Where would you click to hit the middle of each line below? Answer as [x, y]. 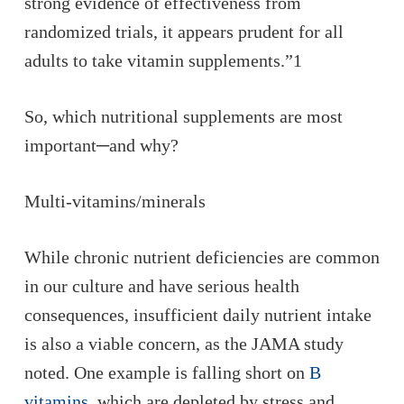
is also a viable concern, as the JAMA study [184, 344]
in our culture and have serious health [161, 286]
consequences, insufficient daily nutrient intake [197, 315]
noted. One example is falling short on [166, 372]
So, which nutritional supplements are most [183, 116]
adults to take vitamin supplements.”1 [163, 60]
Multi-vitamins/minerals [115, 201]
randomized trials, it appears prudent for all [184, 32]
